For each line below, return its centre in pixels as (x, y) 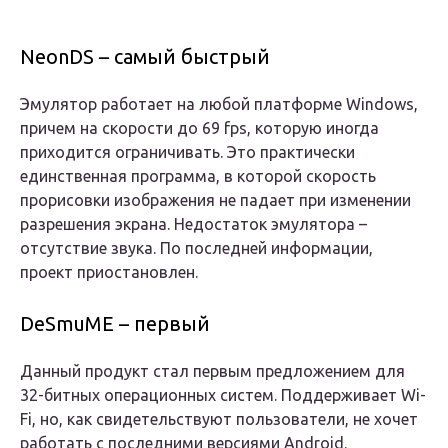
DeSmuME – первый (115, 324)
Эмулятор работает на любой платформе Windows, (219, 104)
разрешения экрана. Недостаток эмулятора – (193, 224)
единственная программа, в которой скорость (198, 176)
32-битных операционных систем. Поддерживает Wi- (223, 395)
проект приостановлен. (109, 272)
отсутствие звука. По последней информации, (196, 248)
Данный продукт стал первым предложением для (212, 371)
